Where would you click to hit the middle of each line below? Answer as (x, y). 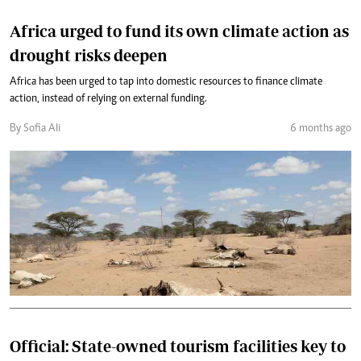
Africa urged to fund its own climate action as (179, 31)
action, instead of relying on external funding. (108, 99)
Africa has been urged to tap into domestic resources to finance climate (166, 82)
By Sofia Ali (35, 129)
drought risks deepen (89, 55)
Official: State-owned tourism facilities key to (178, 346)
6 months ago (321, 129)
